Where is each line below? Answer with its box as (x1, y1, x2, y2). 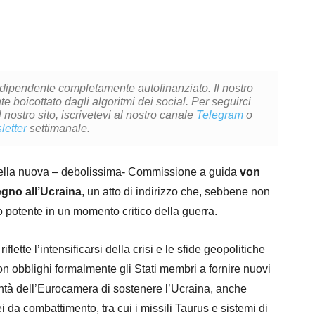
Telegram (196, 108, 244, 121)
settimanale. (27, 122, 91, 134)
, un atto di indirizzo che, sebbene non (82, 185, 270, 198)
